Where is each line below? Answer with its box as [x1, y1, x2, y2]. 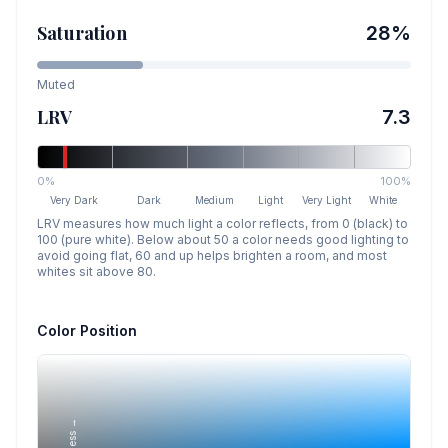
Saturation [37, 21, 127, 45]
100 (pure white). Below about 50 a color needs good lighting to [37, 232, 409, 247]
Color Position [37, 322, 137, 339]
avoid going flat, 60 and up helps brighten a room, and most [37, 248, 387, 263]
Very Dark [50, 194, 99, 206]
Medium [195, 194, 235, 206]
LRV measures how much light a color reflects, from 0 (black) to [37, 216, 408, 231]
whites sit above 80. [37, 264, 156, 279]
